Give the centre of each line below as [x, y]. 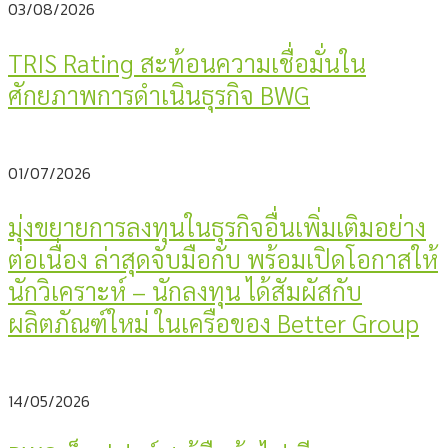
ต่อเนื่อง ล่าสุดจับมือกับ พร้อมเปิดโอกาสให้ [223, 259]
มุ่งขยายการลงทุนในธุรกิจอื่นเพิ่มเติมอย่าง [217, 227]
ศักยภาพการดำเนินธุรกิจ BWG [159, 95]
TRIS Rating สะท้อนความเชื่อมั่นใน [187, 63]
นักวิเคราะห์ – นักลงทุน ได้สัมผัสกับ [185, 291]
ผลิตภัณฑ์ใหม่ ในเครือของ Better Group [213, 323]
